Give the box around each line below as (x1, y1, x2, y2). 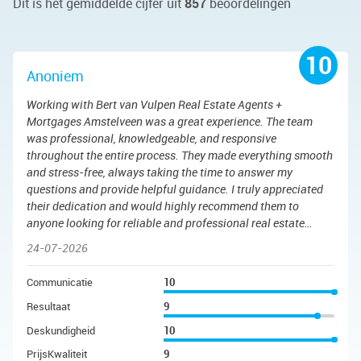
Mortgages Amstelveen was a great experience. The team (27, 113, 313, 129)
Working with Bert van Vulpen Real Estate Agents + (27, 96, 282, 112)
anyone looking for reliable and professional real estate (27, 214, 305, 230)
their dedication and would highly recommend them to (27, 197, 299, 214)
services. (27, 231, 71, 247)
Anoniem (27, 65, 84, 85)
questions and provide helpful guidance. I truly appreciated (27, 180, 323, 197)
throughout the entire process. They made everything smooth (27, 147, 333, 163)
